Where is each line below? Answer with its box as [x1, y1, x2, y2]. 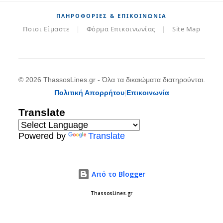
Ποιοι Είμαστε [22, 24, 70, 34]
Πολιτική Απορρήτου [54, 89, 124, 97]
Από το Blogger [90, 169, 145, 179]
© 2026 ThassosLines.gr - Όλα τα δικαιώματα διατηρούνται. [18, 76, 205, 84]
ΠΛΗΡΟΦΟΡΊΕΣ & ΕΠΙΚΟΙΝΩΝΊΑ [56, 12, 167, 20]
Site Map [172, 24, 201, 34]
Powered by [18, 131, 68, 141]
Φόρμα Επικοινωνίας [86, 24, 155, 34]
